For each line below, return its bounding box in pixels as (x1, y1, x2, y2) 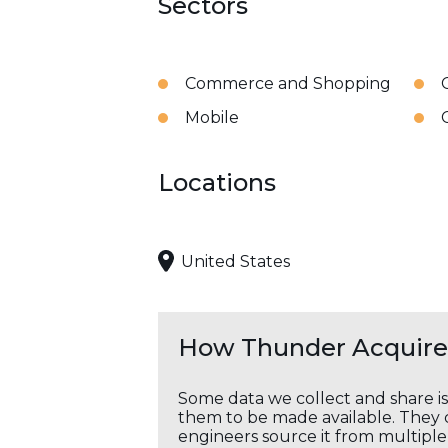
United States (181, 251, 290, 271)
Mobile (185, 108, 239, 127)
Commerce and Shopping (185, 74, 391, 93)
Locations (158, 168, 276, 197)
